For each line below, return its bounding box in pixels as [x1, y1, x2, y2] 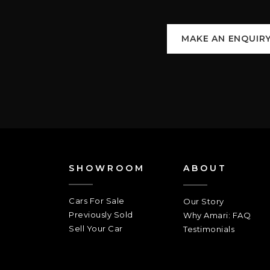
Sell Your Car [69, 223, 123, 233]
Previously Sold [69, 209, 133, 219]
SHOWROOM [69, 162, 145, 174]
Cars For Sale [69, 195, 125, 206]
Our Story [183, 196, 224, 206]
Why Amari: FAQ [183, 210, 251, 220]
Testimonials [183, 224, 234, 234]
